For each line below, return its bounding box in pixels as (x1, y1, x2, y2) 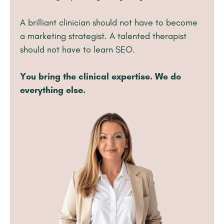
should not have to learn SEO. (20, 44, 135, 55)
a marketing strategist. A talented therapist (20, 30, 186, 42)
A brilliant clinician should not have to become (20, 17, 197, 28)
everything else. (20, 84, 85, 96)
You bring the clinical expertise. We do (20, 71, 181, 82)
